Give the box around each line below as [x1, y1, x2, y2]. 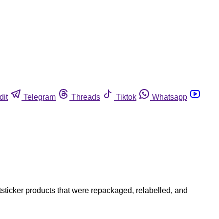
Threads [71, 92, 100, 101]
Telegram [23, 92, 56, 101]
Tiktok [116, 92, 136, 101]
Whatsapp [152, 92, 187, 101]
